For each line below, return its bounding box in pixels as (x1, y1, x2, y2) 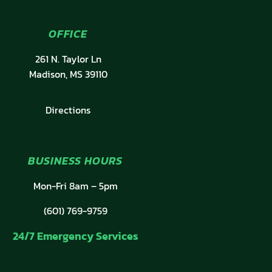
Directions (46, 103, 90, 118)
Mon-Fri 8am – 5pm (33, 178, 118, 194)
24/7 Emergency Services (12, 228, 138, 245)
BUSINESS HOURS (28, 152, 123, 169)
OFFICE (48, 25, 88, 42)
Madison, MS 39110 (29, 67, 107, 82)
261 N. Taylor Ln (35, 52, 101, 67)
